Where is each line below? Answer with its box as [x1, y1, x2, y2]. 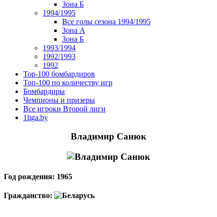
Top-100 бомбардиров [23, 70, 95, 78]
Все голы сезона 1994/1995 [62, 17, 151, 26]
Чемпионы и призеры [23, 96, 95, 104]
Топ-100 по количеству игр [23, 78, 112, 87]
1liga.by [23, 113, 48, 122]
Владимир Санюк [71, 131, 146, 141]
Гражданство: [4, 191, 54, 200]
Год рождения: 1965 [4, 172, 72, 181]
